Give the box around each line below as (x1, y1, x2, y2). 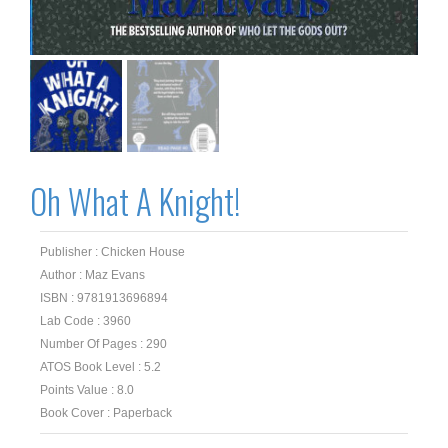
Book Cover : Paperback (40, 406, 172, 421)
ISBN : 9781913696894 (40, 291, 168, 306)
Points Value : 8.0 (40, 383, 134, 398)
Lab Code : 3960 (40, 314, 131, 329)
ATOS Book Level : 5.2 (40, 360, 161, 375)
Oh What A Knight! (30, 177, 240, 227)
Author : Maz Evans (40, 268, 145, 283)
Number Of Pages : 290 (40, 337, 167, 352)
